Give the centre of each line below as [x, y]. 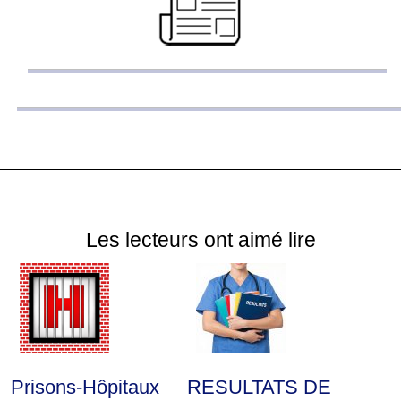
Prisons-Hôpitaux [85, 388]
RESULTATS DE [259, 388]
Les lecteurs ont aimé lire [200, 240]
